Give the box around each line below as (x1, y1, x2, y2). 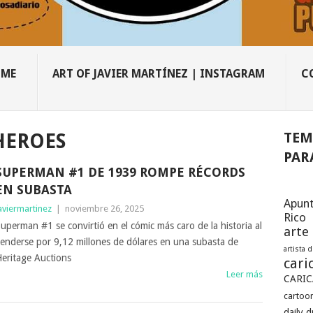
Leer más (226, 268, 263, 279)
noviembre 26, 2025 (64, 203, 144, 214)
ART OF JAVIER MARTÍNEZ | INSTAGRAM (52, 66, 265, 80)
